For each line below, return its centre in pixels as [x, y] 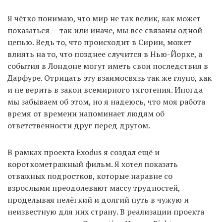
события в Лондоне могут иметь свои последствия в [108, 66]
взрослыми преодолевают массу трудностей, [94, 188]
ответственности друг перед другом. [79, 126]
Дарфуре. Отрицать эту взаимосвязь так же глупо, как [110, 78]
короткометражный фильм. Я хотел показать [93, 164]
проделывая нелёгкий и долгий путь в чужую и [98, 200]
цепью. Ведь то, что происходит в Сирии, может [99, 42]
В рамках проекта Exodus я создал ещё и [83, 152]
